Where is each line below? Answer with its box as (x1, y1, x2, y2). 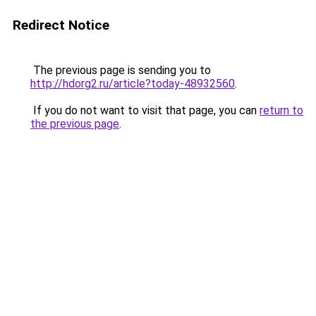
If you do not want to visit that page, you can (30, 104, 260, 117)
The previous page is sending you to (30, 63, 211, 77)
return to (260, 104, 303, 117)
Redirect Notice (13, 17, 109, 33)
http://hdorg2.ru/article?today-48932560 (30, 77, 235, 90)
